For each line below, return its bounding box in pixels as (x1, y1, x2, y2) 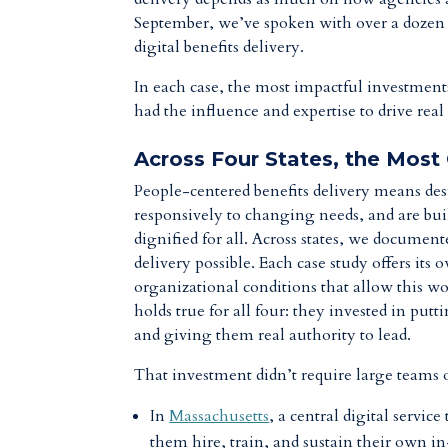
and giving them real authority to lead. (134, 324, 412, 346)
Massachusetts (169, 405, 270, 427)
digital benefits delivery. (134, 36, 313, 58)
